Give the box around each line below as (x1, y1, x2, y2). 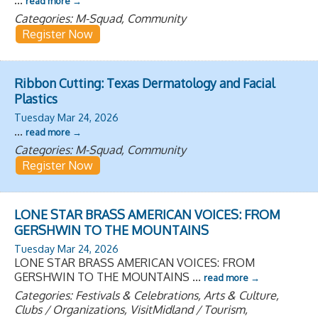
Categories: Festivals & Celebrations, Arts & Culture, (14, 287, 279, 302)
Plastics (14, 90, 57, 106)
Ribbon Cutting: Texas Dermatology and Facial (14, 75, 275, 91)
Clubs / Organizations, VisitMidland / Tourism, (14, 302, 248, 317)
